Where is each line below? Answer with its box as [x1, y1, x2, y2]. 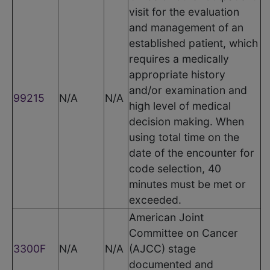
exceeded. [129, 193, 181, 206]
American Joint [129, 210, 204, 224]
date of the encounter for [129, 146, 254, 159]
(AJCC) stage [129, 242, 196, 255]
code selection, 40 [129, 162, 221, 175]
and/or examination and [129, 83, 247, 96]
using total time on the [129, 130, 239, 143]
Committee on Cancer [129, 226, 238, 239]
